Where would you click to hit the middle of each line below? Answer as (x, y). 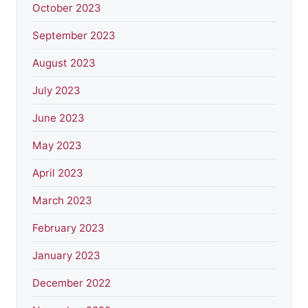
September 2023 (74, 35)
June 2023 (58, 118)
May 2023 (57, 145)
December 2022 (71, 283)
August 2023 (64, 63)
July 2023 (56, 90)
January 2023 (66, 255)
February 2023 (68, 228)
